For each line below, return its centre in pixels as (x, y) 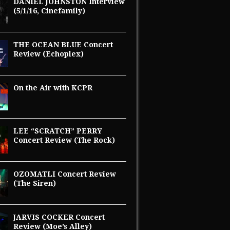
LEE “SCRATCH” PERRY (58, 131)
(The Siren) (35, 184)
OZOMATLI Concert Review (65, 174)
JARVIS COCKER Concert (59, 217)
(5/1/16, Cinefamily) (49, 11)
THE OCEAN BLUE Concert (63, 45)
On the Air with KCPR (53, 88)
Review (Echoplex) (49, 54)
